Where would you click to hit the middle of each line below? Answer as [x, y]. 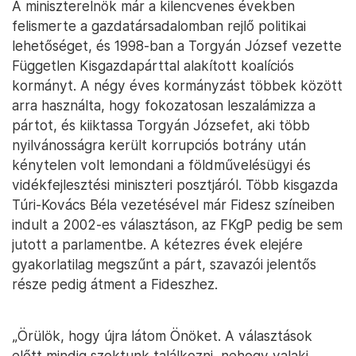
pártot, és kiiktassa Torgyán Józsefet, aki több [161, 126]
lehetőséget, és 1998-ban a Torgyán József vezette [177, 46]
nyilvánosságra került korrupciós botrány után [159, 145]
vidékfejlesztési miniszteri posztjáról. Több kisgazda [175, 185]
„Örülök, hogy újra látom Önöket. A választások [162, 336]
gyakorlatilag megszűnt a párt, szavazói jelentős [164, 265]
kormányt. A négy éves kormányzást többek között [177, 86]
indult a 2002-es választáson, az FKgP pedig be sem [177, 225]
